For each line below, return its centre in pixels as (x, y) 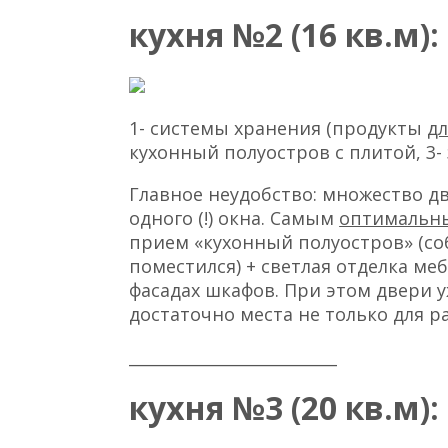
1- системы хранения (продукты (278, 127)
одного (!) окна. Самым (234, 217)
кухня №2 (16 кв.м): (284, 34)
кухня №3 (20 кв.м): (284, 407)
